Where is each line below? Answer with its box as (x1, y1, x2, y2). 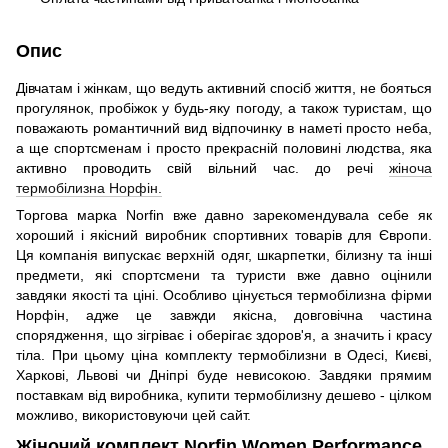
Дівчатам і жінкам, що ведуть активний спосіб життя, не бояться (16, 79, 432, 96)
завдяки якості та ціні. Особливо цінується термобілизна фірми (16, 286, 432, 303)
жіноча (389, 159, 432, 176)
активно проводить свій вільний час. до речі (16, 159, 389, 176)
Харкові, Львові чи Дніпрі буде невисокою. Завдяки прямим (16, 366, 432, 383)
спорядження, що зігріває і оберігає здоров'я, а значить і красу (16, 326, 432, 343)
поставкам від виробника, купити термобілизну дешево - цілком (16, 386, 432, 403)
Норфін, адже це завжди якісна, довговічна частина (16, 306, 432, 323)
